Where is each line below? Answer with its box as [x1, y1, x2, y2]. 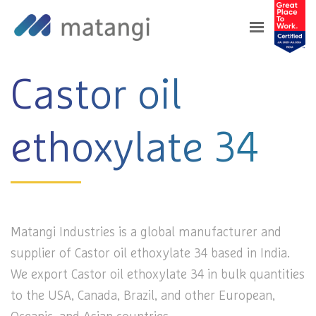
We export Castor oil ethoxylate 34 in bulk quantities [11, 269, 305, 281]
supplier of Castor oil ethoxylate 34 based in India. [11, 248, 290, 260]
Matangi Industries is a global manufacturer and [11, 226, 281, 239]
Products [71, 15, 122, 28]
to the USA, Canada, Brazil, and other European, [11, 290, 275, 303]
